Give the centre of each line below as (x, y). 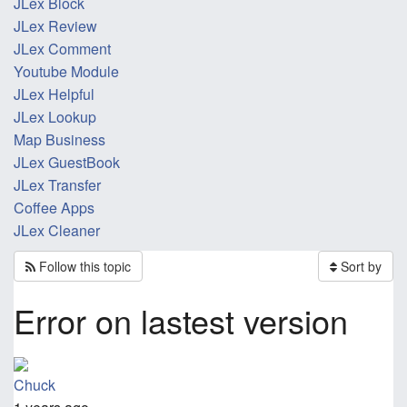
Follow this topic (83, 266)
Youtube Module (66, 71)
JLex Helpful (54, 94)
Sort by (361, 266)
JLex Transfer (57, 185)
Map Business (60, 139)
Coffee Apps (54, 208)
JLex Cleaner (57, 230)
